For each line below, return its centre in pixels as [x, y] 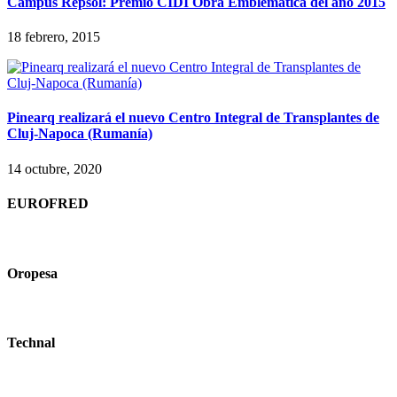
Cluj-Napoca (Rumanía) [80, 134]
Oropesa [32, 273]
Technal [31, 343]
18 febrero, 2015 [54, 37]
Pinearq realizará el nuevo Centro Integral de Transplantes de [193, 118]
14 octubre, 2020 [54, 168]
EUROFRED [48, 203]
